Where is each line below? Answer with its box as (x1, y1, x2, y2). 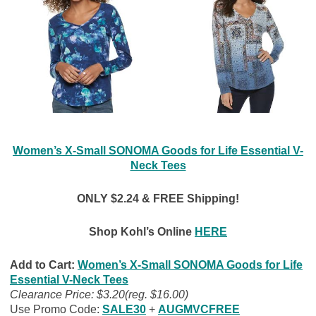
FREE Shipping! (153, 192, 239, 205)
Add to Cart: (9, 258, 78, 271)
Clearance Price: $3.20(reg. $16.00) (9, 288, 188, 300)
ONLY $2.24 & (77, 192, 150, 205)
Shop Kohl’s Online (89, 225, 192, 238)
